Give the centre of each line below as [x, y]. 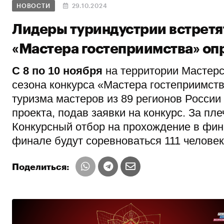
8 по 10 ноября [63, 71]
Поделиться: [41, 167]
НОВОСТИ [33, 6]
